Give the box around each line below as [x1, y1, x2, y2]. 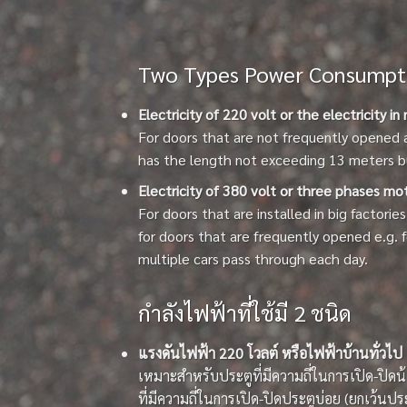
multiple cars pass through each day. [138, 249, 368, 269]
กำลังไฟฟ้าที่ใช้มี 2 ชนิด [138, 298, 352, 328]
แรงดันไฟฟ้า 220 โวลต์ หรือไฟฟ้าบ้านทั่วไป [138, 342, 402, 362]
